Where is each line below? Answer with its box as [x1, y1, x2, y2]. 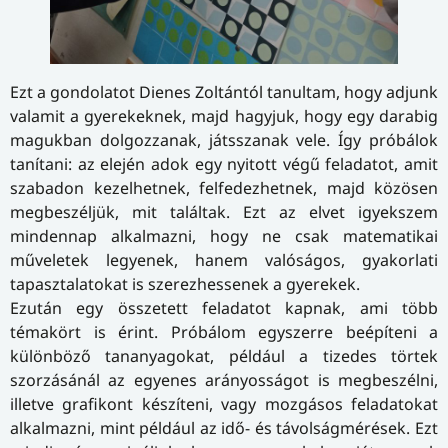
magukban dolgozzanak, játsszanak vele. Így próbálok [10, 128, 438, 151]
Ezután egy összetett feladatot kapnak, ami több [10, 296, 438, 319]
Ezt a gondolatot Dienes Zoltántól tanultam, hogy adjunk [10, 80, 438, 103]
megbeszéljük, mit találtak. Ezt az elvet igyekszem [10, 200, 438, 223]
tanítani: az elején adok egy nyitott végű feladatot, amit [10, 152, 438, 175]
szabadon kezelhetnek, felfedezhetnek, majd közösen [10, 176, 438, 199]
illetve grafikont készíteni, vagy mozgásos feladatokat [10, 392, 438, 415]
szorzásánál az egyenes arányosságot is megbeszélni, [10, 368, 438, 391]
